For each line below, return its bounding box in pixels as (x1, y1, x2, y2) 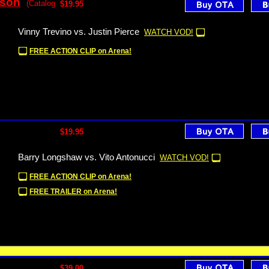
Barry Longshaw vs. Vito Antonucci (18, 153, 155, 162)
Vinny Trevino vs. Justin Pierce (18, 27, 139, 37)
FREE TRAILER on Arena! (29, 187, 117, 196)
